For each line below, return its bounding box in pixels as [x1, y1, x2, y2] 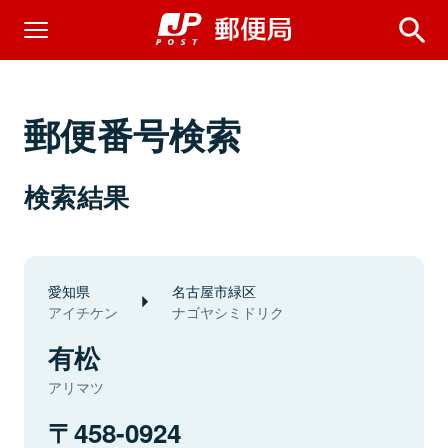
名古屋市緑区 [172, 280, 256, 301]
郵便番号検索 [24, 108, 242, 160]
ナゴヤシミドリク [172, 302, 284, 322]
